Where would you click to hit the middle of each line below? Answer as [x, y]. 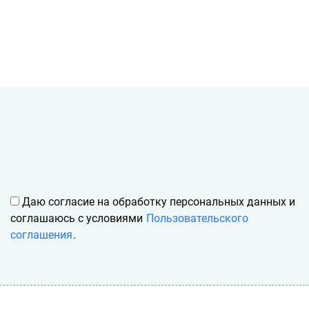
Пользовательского [197, 218]
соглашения [41, 235]
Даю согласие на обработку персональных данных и [157, 202]
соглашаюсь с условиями [78, 218]
